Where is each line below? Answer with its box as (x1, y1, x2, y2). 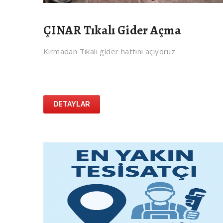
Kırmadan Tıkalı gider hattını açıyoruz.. (43, 46, 179, 57)
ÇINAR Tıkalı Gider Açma (43, 22, 181, 39)
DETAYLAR (53, 100, 90, 109)
